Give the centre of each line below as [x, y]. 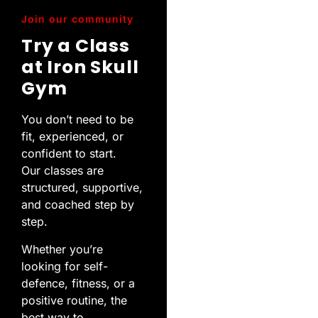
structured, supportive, [82, 188]
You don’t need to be [77, 120]
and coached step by [78, 205]
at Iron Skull [80, 67]
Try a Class [76, 46]
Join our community [77, 19]
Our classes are [62, 171]
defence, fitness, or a [78, 283]
